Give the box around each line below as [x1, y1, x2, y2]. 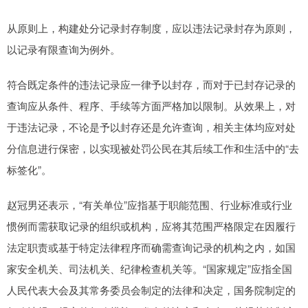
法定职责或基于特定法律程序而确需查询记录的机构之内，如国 [7, 240, 296, 255]
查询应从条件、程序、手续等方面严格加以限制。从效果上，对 [7, 98, 296, 113]
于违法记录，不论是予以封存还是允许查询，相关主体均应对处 [7, 120, 296, 135]
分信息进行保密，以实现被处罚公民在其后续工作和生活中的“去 [7, 141, 299, 156]
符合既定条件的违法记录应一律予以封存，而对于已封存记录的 [7, 77, 296, 92]
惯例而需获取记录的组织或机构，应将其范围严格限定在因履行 [7, 219, 296, 234]
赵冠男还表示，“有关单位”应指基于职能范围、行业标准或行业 [7, 197, 292, 212]
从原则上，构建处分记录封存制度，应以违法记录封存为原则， [7, 21, 296, 36]
